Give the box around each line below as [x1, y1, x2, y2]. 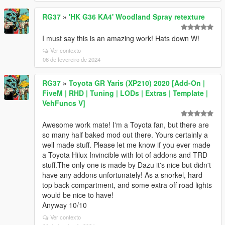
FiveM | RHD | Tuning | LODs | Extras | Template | [42, 88, 208, 98]
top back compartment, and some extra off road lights [42, 180, 212, 190]
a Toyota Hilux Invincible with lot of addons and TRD [42, 150, 207, 160]
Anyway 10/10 [42, 200, 87, 210]
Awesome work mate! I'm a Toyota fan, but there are [42, 120, 209, 130]
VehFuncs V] [42, 98, 85, 108]
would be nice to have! [42, 190, 114, 200]
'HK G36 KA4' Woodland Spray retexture [69, 12, 205, 22]
